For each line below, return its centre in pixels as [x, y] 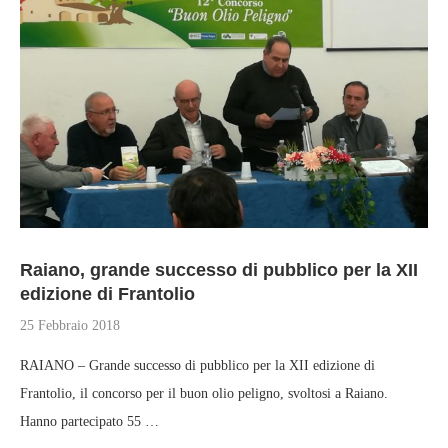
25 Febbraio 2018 [70, 325]
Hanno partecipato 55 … [89, 421]
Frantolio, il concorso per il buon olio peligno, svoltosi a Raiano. [204, 393]
